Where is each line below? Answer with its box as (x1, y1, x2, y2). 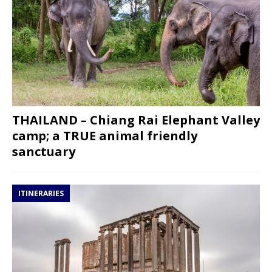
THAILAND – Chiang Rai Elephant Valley (12, 112, 260, 129)
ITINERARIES (18, 188, 64, 199)
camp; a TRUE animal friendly (12, 127, 197, 144)
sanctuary (12, 143, 75, 160)
